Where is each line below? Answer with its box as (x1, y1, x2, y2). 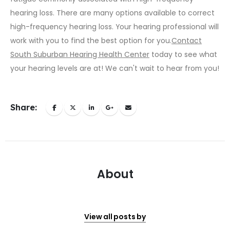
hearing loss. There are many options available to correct (10, 7, 215, 18)
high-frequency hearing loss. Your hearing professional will (10, 21, 219, 32)
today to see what (149, 49, 217, 60)
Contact (171, 35, 202, 46)
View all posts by (84, 212, 146, 222)
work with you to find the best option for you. (10, 35, 171, 46)
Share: (10, 101, 37, 112)
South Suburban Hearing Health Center (10, 49, 149, 60)
